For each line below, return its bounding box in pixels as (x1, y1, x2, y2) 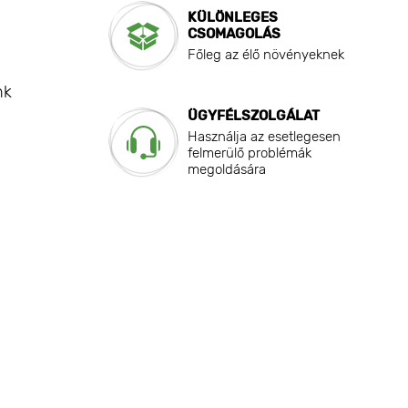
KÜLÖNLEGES (187, 9, 278, 26)
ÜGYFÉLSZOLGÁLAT (187, 107, 320, 125)
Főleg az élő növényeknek (187, 46, 344, 64)
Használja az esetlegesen (187, 128, 341, 146)
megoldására (187, 161, 266, 178)
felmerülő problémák (187, 145, 311, 162)
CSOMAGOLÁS (187, 25, 280, 43)
